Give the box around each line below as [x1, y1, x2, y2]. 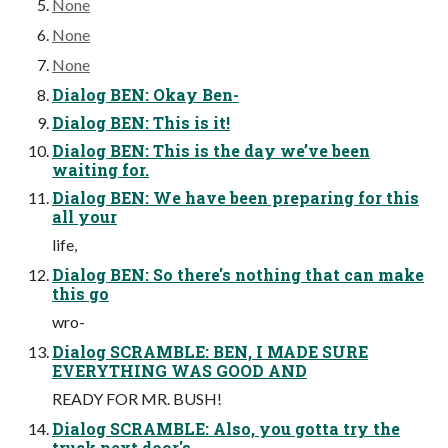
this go [52, 283, 109, 305]
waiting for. [52, 159, 149, 181]
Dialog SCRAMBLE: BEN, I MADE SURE [52, 341, 368, 363]
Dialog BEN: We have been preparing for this [52, 187, 419, 209]
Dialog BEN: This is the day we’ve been [52, 140, 370, 162]
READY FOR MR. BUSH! [52, 389, 222, 409]
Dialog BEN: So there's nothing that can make [52, 264, 424, 286]
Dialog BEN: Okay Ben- [52, 84, 239, 106]
